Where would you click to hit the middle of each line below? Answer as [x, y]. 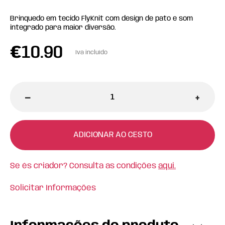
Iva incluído [91, 52]
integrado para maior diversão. [63, 28]
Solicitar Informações [53, 188]
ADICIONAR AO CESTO [113, 135]
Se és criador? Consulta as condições [84, 166]
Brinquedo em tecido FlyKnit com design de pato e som [101, 19]
